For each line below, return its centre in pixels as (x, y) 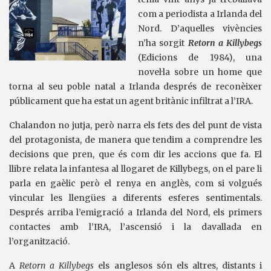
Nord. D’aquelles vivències (200, 28)
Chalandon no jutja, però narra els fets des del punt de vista (135, 125)
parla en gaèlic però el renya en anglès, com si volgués (135, 183)
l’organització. (39, 241)
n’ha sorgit (163, 43)
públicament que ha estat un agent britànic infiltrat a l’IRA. (131, 101)
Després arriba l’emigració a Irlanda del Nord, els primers (135, 212)
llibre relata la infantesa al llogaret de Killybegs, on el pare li (135, 169)
